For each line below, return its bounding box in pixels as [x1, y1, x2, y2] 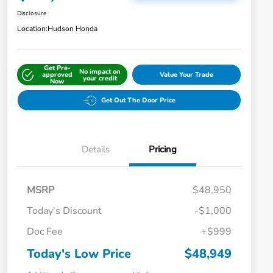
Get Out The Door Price [101, 96, 175, 105]
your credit [83, 73, 118, 83]
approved [41, 70, 73, 80]
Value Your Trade [159, 70, 213, 80]
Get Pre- [43, 63, 71, 73]
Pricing [149, 143, 177, 156]
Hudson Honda [48, 24, 97, 34]
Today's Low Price [27, 246, 131, 263]
